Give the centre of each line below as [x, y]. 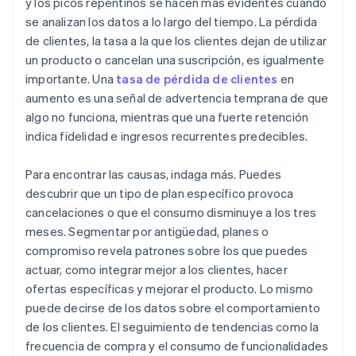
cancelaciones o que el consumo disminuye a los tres [171, 213]
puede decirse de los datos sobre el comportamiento [173, 308]
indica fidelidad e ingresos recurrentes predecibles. [167, 136]
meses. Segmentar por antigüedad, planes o [147, 232]
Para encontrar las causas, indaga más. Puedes [154, 174]
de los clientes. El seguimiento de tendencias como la [172, 327]
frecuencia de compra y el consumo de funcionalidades [177, 346]
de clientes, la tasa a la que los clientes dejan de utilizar [176, 41]
